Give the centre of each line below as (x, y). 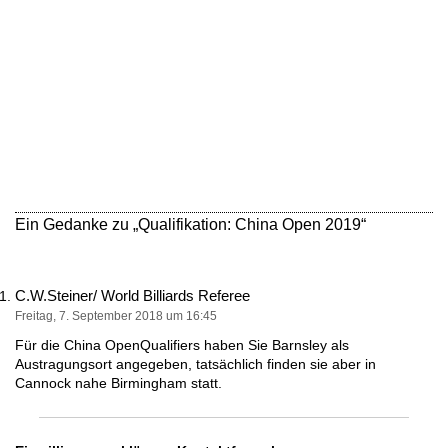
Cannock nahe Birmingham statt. (118, 383)
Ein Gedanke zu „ (76, 224)
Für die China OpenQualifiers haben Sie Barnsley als (182, 345)
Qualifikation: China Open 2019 (249, 224)
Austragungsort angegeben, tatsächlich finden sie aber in (195, 364)
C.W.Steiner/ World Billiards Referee (132, 295)
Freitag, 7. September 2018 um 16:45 (116, 316)
